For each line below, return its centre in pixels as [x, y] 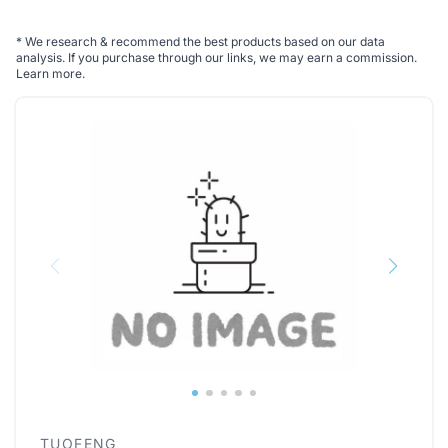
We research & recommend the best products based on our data [203, 41]
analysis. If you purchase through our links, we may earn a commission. [216, 57]
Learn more [49, 73]
